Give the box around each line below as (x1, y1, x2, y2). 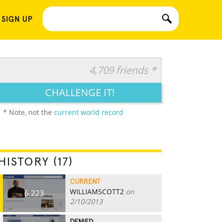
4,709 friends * (89, 63, 156, 77)
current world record (54, 108, 123, 117)
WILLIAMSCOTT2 (70, 187, 124, 196)
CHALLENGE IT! (45, 86, 114, 99)
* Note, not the (3, 108, 54, 117)
